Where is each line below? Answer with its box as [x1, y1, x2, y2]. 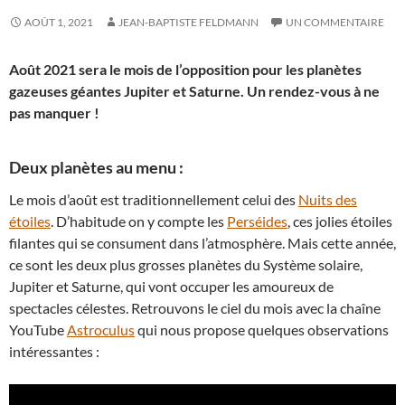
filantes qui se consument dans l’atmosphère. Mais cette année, [9, 234, 396, 251]
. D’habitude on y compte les [51, 212, 227, 230]
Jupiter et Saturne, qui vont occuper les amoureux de [9, 278, 334, 295]
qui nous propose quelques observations [135, 321, 389, 338]
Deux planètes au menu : [9, 157, 184, 177]
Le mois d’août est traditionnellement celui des [9, 191, 298, 208]
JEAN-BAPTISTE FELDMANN [118, 15, 259, 29]
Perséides [227, 212, 287, 230]
